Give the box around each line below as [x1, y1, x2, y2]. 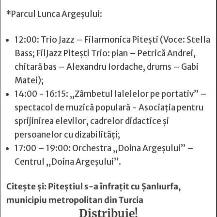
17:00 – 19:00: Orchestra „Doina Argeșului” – [15, 143, 194, 154]
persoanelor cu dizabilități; [15, 129, 120, 140]
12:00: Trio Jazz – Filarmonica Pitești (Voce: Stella [15, 34, 210, 45]
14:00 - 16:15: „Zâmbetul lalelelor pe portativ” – [15, 89, 207, 99]
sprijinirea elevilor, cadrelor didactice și [15, 116, 169, 126]
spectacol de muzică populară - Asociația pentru [15, 102, 203, 113]
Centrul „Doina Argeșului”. [15, 156, 121, 167]
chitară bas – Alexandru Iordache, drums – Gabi [15, 62, 199, 72]
